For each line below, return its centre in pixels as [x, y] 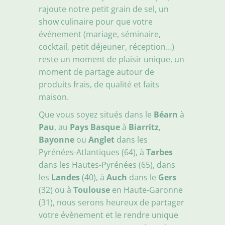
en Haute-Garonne [147, 190]
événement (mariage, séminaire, [100, 34]
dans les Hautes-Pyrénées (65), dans [107, 164]
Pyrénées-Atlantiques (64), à [93, 152]
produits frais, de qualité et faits [99, 84]
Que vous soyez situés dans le [96, 114]
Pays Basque [95, 127]
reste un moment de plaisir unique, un [112, 59]
